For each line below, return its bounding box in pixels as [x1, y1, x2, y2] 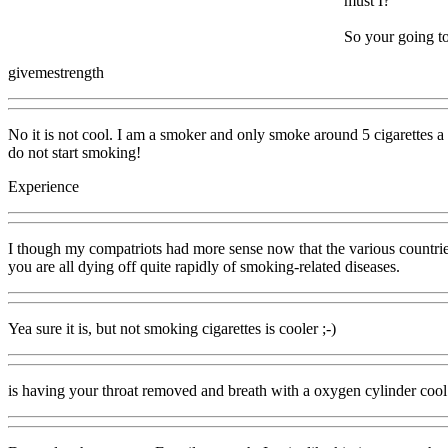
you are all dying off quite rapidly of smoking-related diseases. [8, 257, 400, 275]
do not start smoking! [8, 143, 141, 161]
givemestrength [8, 63, 104, 81]
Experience [8, 177, 79, 195]
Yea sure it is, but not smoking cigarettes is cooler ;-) [8, 319, 336, 337]
